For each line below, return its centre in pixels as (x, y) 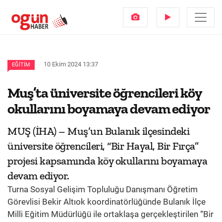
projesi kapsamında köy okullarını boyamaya (107, 161)
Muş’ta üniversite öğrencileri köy (104, 93)
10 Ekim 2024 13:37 (71, 64)
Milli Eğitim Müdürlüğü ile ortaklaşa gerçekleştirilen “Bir (111, 214)
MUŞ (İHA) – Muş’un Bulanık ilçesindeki (98, 131)
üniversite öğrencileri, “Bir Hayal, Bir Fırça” (103, 146)
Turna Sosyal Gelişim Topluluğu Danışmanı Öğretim (103, 189)
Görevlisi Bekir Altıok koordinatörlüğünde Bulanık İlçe (107, 202)
